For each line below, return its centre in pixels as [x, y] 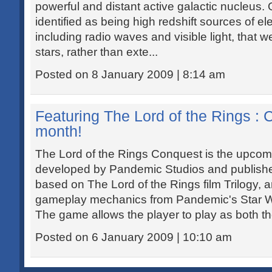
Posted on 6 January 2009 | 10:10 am [134, 237]
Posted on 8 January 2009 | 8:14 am [130, 74]
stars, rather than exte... [97, 52]
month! [59, 131]
